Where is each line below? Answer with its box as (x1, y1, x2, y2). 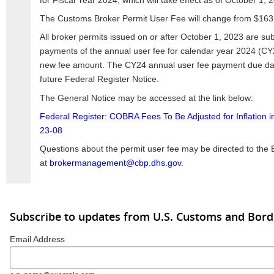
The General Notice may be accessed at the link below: (39, 92, 253, 103)
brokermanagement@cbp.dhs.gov (49, 157, 181, 168)
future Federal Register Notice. (39, 74, 159, 84)
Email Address (10, 234, 65, 244)
